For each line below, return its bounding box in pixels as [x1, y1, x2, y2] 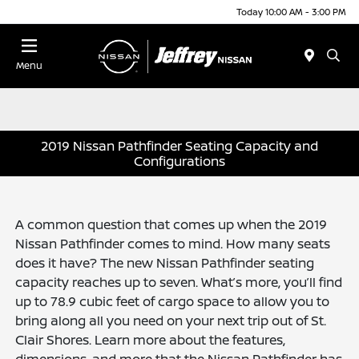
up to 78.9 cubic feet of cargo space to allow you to [15, 292, 330, 311]
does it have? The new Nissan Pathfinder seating [15, 254, 315, 272]
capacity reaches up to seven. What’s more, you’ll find [15, 273, 343, 292]
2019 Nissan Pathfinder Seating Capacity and [41, 136, 318, 155]
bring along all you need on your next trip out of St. [15, 312, 327, 330]
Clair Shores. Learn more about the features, [15, 331, 286, 349]
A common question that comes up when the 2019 [15, 216, 328, 234]
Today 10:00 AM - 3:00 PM [236, 5, 346, 18]
